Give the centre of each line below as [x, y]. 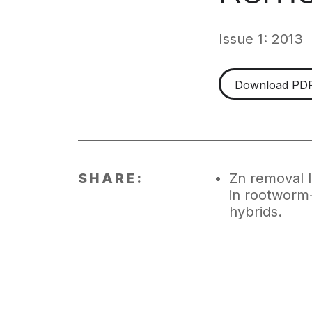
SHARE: [111, 178]
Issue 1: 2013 [261, 39]
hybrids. [256, 212]
